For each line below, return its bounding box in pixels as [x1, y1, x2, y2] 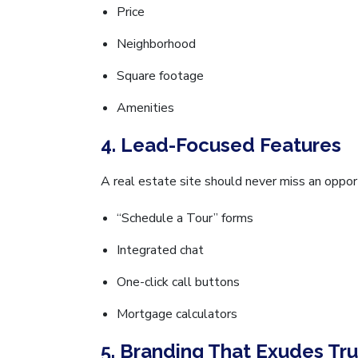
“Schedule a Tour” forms [117, 209, 253, 227]
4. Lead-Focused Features [101, 133, 341, 157]
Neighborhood [117, 34, 196, 53]
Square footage [117, 66, 204, 85]
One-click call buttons [117, 272, 240, 291]
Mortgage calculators [117, 304, 237, 323]
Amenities [117, 98, 174, 117]
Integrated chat [117, 241, 204, 259]
